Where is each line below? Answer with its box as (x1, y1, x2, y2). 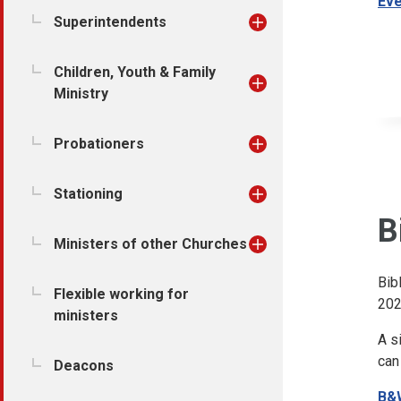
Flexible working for (54, 286, 189, 303)
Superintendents (54, 13, 166, 30)
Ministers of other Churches (54, 235, 247, 252)
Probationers (54, 135, 144, 152)
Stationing (54, 185, 123, 202)
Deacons (54, 357, 114, 374)
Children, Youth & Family (54, 64, 216, 81)
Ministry (54, 85, 108, 102)
